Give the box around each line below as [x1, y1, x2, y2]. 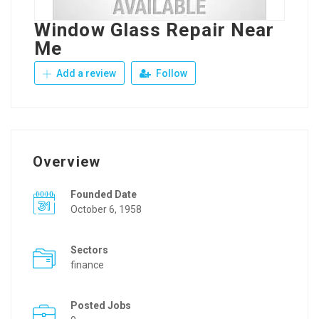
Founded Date [70, 189, 137, 200]
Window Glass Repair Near [34, 19, 275, 41]
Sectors [70, 244, 108, 256]
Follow [154, 68, 187, 79]
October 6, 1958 [70, 204, 142, 215]
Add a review [54, 68, 116, 79]
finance [70, 259, 104, 271]
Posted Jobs [70, 300, 131, 311]
